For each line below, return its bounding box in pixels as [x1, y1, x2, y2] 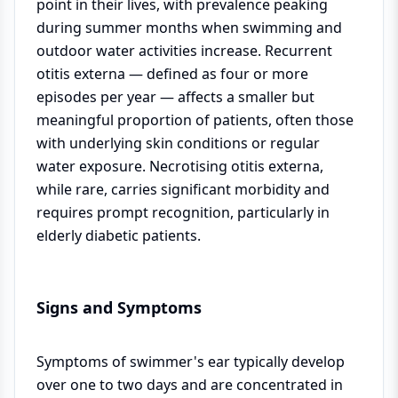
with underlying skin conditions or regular [36, 133, 320, 153]
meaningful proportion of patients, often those [36, 110, 354, 130]
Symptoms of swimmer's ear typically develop [36, 352, 345, 371]
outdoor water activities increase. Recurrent [36, 41, 332, 60]
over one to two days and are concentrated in [36, 375, 343, 394]
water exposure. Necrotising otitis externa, [36, 156, 323, 176]
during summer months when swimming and [36, 18, 342, 37]
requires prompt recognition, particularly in [36, 203, 330, 222]
